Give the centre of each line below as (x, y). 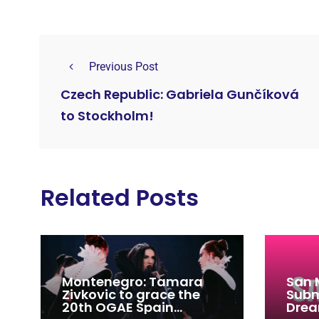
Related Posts (120, 197)
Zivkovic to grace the (131, 295)
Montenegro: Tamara (132, 282)
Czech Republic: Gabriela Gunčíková (180, 95)
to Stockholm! (107, 116)
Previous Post (124, 66)
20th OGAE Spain (118, 308)
